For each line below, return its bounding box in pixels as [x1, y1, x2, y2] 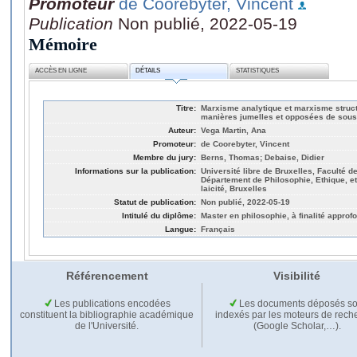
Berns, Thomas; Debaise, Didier [201, 152, 324, 162]
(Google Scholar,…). [253, 320, 341, 331]
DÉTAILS [135, 67, 161, 75]
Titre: [176, 103, 196, 112]
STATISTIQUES [236, 67, 280, 75]
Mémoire [29, 33, 97, 54]
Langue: [165, 224, 196, 233]
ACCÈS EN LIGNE [35, 67, 88, 75]
